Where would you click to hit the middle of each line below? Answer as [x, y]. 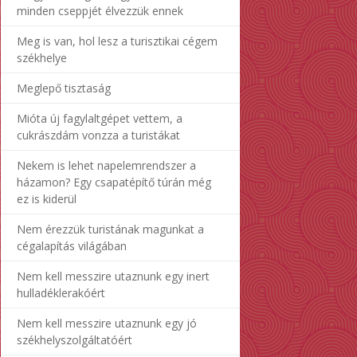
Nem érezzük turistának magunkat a [110, 229]
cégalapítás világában [72, 245]
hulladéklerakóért [61, 292]
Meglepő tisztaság [64, 88]
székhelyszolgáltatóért [75, 339]
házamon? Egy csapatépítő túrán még [114, 182]
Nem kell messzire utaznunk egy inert [113, 276]
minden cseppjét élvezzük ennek [100, 10]
